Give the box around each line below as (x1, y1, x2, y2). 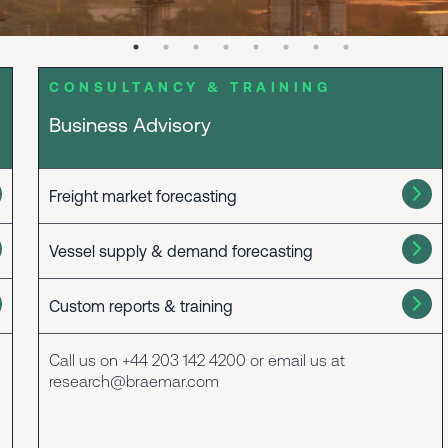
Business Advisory (49, 113, 212, 136)
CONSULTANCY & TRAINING (49, 79, 332, 95)
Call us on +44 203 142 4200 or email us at (49, 351, 346, 369)
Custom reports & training (49, 297, 234, 315)
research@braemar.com (49, 372, 220, 390)
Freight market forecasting (49, 187, 238, 205)
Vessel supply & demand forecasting (49, 242, 314, 260)
